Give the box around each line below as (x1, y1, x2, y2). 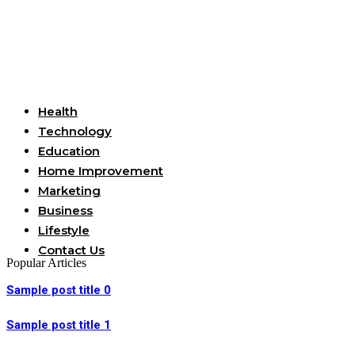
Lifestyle (38, 223, 90, 239)
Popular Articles (6, 256, 86, 270)
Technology (38, 124, 112, 139)
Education (38, 143, 100, 159)
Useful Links (6, 74, 74, 89)
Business (38, 203, 93, 219)
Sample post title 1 (6, 318, 111, 333)
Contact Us (38, 242, 105, 258)
